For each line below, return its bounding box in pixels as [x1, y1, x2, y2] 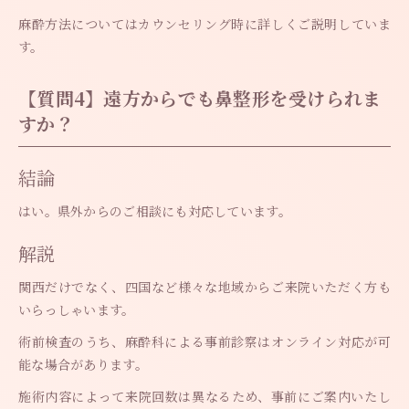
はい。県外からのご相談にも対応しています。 [18, 202, 291, 221]
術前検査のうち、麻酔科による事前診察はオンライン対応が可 [18, 332, 391, 351]
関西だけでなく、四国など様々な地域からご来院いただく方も [18, 278, 391, 297]
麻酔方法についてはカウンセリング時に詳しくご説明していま [18, 15, 391, 34]
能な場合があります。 [18, 355, 148, 374]
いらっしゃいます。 [18, 300, 135, 320]
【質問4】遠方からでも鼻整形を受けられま [18, 85, 382, 112]
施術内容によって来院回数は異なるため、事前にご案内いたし [18, 387, 391, 406]
